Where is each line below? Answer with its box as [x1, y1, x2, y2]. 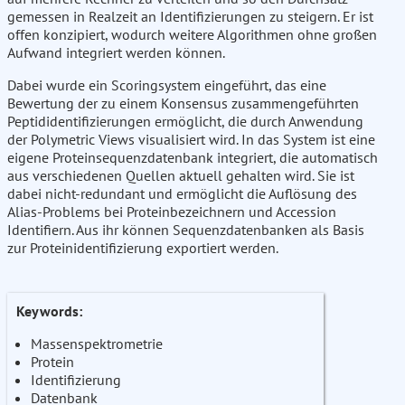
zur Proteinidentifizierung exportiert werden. [7, 239, 278, 258]
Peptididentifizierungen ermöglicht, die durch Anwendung [7, 112, 363, 131]
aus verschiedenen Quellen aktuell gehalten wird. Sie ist [7, 166, 354, 185]
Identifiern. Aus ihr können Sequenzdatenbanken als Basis [7, 221, 364, 240]
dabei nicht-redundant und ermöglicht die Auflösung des [7, 184, 357, 203]
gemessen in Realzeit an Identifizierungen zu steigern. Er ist [7, 7, 373, 26]
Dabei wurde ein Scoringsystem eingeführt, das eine [7, 76, 326, 95]
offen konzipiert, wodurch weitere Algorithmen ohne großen [7, 25, 377, 44]
